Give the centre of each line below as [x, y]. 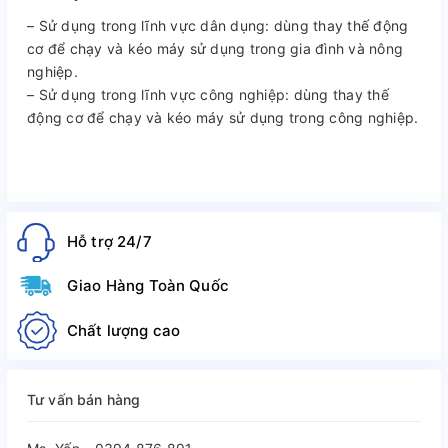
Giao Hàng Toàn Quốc [148, 286]
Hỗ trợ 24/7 [109, 241]
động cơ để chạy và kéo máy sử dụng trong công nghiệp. [223, 117]
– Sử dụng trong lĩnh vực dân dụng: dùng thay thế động [218, 25]
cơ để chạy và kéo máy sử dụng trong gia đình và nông [215, 48]
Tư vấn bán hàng [84, 400]
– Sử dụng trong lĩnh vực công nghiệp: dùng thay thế [208, 94]
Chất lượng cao [124, 330]
